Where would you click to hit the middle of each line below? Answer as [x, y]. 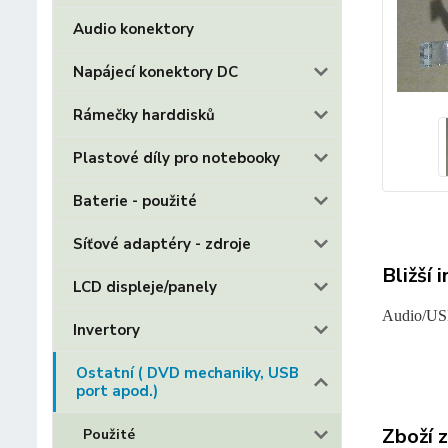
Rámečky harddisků [144, 115]
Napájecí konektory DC [155, 72]
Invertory [106, 330]
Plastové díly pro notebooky [176, 158]
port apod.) [117, 391]
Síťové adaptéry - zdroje [162, 244]
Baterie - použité [135, 201]
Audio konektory [133, 29]
